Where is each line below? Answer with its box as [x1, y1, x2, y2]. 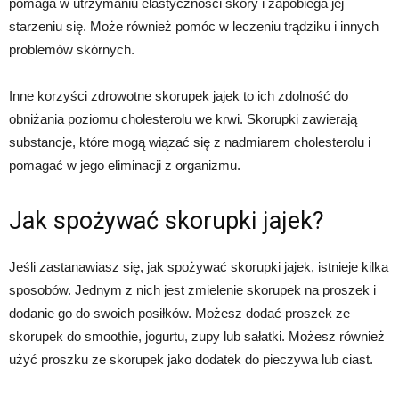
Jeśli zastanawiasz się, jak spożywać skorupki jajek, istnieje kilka [9, 259, 388, 275]
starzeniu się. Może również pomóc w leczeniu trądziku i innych [9, 19, 379, 35]
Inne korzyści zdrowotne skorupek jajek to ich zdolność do [9, 88, 348, 104]
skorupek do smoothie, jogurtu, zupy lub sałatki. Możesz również [9, 329, 385, 345]
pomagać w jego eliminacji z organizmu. [9, 158, 240, 174]
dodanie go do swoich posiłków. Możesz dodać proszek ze [9, 305, 350, 322]
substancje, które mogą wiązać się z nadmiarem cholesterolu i [9, 134, 370, 151]
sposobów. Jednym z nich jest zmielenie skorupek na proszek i [9, 282, 376, 298]
